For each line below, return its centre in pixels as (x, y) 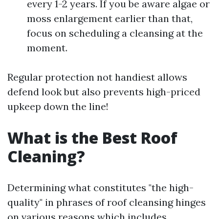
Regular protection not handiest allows (97, 77)
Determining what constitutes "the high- (100, 187)
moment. (47, 48)
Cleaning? (46, 156)
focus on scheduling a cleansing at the (115, 33)
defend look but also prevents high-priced (104, 92)
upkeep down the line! (58, 106)
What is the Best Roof (92, 138)
